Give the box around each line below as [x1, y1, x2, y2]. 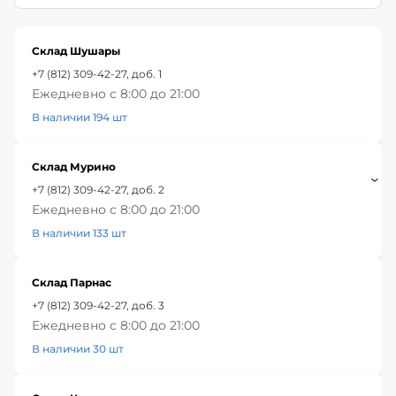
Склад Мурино [32, 159, 116, 173]
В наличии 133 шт [32, 225, 126, 240]
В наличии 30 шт [32, 341, 124, 355]
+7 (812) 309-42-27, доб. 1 [32, 66, 162, 80]
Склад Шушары [32, 43, 120, 57]
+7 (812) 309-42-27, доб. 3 [32, 298, 164, 312]
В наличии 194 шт [32, 110, 127, 124]
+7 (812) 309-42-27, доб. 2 [32, 182, 164, 196]
